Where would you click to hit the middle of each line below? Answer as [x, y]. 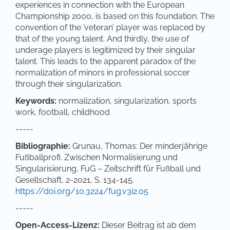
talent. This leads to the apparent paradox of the [106, 61]
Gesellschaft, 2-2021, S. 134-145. [75, 180]
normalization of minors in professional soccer [103, 72]
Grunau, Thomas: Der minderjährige [139, 146]
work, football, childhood [63, 112]
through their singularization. [69, 84]
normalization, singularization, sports [127, 101]
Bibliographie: [43, 146]
